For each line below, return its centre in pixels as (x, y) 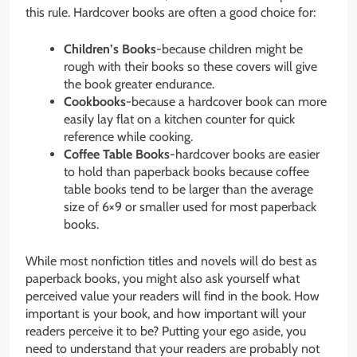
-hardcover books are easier (245, 155)
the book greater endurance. (139, 84)
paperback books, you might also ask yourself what (163, 279)
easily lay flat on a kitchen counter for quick (179, 120)
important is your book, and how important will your (166, 314)
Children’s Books (110, 49)
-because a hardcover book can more (226, 102)
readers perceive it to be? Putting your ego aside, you (166, 331)
